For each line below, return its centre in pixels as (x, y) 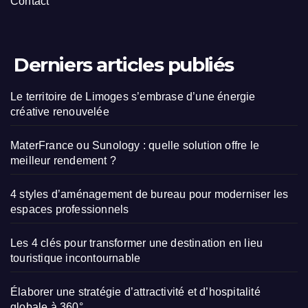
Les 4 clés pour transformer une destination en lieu (137, 243)
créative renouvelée (60, 112)
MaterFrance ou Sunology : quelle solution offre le (135, 146)
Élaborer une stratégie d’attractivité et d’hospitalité (135, 292)
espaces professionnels (70, 210)
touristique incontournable (76, 258)
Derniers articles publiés (124, 65)
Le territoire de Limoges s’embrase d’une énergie (133, 97)
